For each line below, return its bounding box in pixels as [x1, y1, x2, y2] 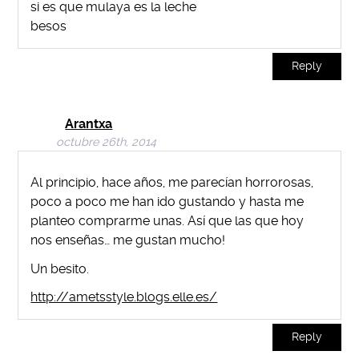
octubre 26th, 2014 [56, 135, 157, 150]
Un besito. [30, 260, 90, 276]
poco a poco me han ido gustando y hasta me [30, 193, 305, 209]
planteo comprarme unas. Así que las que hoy [30, 212, 305, 228]
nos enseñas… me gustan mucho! [30, 232, 226, 248]
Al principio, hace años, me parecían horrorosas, [30, 174, 314, 190]
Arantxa [65, 116, 113, 132]
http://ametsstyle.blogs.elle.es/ [30, 289, 218, 305]
